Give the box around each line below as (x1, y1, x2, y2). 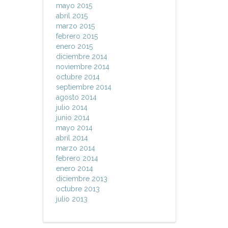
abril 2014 (55, 134, 88, 142)
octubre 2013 (55, 185, 100, 193)
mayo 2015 (55, 2, 92, 10)
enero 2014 (55, 164, 93, 173)
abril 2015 (55, 12, 88, 20)
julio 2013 (55, 195, 88, 203)
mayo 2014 (55, 124, 93, 132)
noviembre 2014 (55, 63, 109, 71)
